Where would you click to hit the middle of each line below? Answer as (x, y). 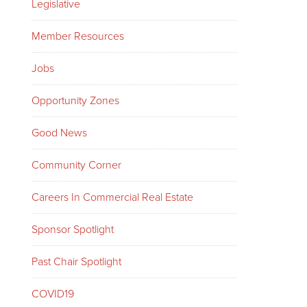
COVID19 (53, 294)
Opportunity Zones (75, 101)
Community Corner (76, 165)
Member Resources (78, 36)
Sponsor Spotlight (73, 230)
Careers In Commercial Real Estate (112, 197)
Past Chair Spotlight (76, 262)
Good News (59, 133)
